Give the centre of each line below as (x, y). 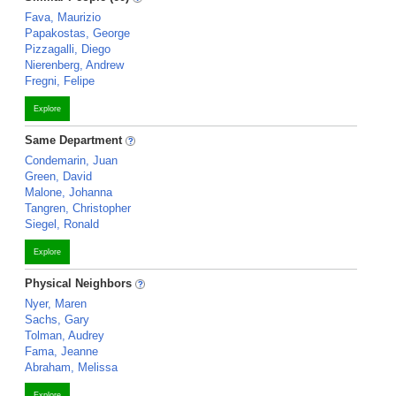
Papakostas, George (77, 33)
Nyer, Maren (56, 304)
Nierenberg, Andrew (74, 65)
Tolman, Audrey (65, 335)
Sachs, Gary (57, 320)
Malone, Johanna (69, 192)
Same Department (75, 140)
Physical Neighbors (80, 283)
